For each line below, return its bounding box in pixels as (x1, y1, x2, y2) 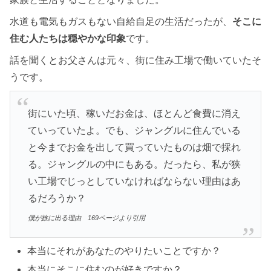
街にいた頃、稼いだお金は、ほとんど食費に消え (27, 108, 241, 119)
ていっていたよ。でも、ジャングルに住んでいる (27, 125, 241, 135)
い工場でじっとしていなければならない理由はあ (27, 175, 241, 186)
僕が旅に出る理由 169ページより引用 (27, 214, 145, 221)
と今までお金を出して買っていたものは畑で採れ (27, 142, 241, 152)
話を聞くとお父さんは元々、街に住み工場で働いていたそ (10, 55, 261, 66)
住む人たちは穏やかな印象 (10, 33, 126, 44)
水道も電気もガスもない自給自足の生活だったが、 (10, 16, 232, 27)
